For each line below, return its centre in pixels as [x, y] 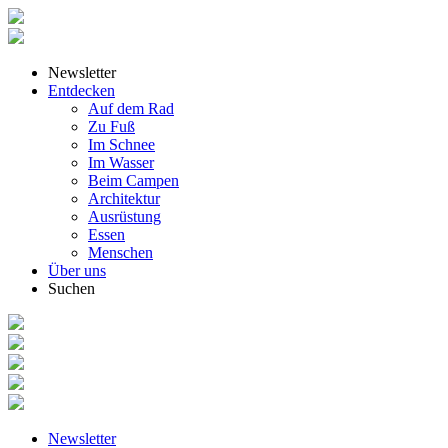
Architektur [124, 198]
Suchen [71, 288]
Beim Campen [133, 180]
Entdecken [81, 90]
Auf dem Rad [131, 108]
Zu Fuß [111, 126]
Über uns [77, 270]
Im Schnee [121, 144]
